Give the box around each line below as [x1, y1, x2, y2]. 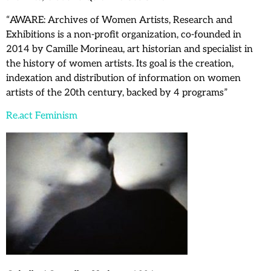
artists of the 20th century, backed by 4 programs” [6, 87, 228, 99]
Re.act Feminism [6, 110, 77, 122]
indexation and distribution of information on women [6, 73, 241, 85]
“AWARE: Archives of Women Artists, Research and [6, 15, 232, 27]
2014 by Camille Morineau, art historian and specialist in [6, 44, 253, 56]
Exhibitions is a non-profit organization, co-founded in [6, 29, 241, 41]
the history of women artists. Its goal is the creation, [6, 58, 233, 70]
